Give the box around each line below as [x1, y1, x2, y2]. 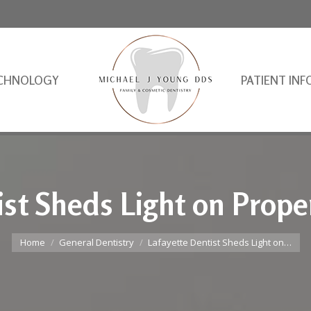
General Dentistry [58, 236, 134, 249]
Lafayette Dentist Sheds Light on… [147, 236, 292, 249]
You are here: [11, 226, 76, 239]
